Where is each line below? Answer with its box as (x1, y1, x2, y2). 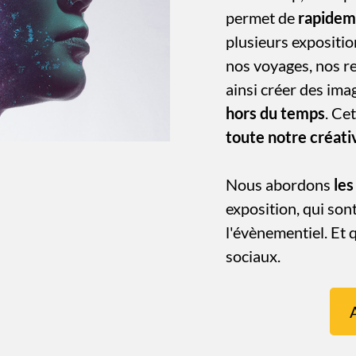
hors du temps (226, 103, 325, 123)
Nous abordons (226, 175, 334, 195)
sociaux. (226, 246, 281, 266)
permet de (226, 8, 298, 28)
